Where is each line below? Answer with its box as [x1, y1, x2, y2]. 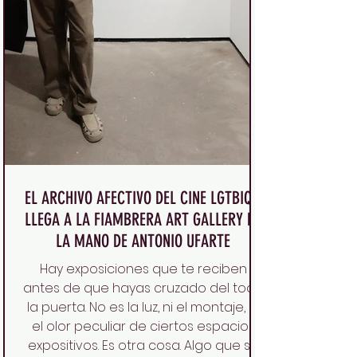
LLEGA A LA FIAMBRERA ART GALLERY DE [25, 208, 261, 230]
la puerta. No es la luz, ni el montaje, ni [27, 297, 259, 316]
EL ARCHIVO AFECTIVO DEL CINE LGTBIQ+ [24, 186, 262, 209]
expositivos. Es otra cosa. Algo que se [27, 335, 259, 355]
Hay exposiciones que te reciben [39, 259, 247, 278]
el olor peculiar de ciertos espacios [31, 316, 255, 335]
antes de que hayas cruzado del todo [22, 278, 264, 297]
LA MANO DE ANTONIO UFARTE [56, 229, 230, 252]
